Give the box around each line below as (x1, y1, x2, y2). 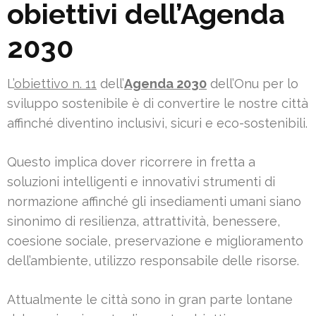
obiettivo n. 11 (14, 75, 97, 91)
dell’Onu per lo (207, 75, 298, 91)
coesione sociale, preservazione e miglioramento (7, 233, 303, 248)
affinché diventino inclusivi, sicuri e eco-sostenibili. (7, 115, 308, 130)
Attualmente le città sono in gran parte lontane (7, 291, 293, 307)
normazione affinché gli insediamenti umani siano (7, 193, 301, 209)
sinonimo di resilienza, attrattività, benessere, (7, 213, 280, 229)
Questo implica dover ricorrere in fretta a (7, 154, 255, 169)
